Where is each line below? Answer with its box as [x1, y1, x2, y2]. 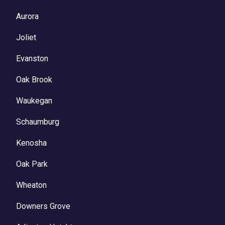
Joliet [16, 33, 36, 43]
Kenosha [16, 138, 47, 148]
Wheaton [16, 180, 47, 190]
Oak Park [16, 159, 48, 169]
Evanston [16, 54, 48, 64]
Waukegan [16, 96, 52, 106]
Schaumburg [16, 117, 59, 127]
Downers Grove [16, 201, 70, 211]
